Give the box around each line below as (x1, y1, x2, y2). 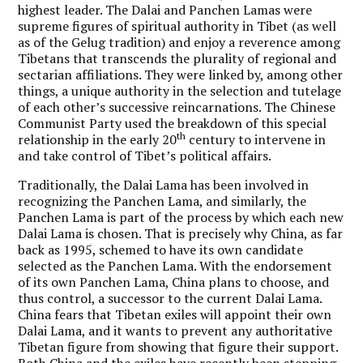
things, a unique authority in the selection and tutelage (18, 81, 342, 100)
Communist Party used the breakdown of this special (18, 113, 327, 132)
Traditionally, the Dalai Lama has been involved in (18, 175, 310, 194)
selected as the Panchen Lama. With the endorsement (18, 256, 333, 275)
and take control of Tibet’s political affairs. (18, 146, 272, 164)
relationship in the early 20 (18, 130, 177, 148)
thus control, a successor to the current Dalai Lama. (18, 288, 322, 307)
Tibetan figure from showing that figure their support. (18, 337, 339, 356)
